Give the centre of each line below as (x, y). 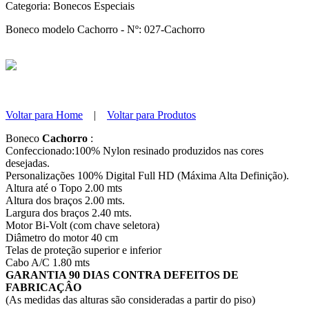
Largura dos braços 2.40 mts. (69, 212)
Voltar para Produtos (151, 114)
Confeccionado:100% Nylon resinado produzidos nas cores (134, 150)
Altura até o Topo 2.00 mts (64, 188)
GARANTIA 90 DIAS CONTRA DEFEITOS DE (122, 275)
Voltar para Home (44, 114)
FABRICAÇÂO (43, 287)
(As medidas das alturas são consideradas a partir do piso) (130, 299)
